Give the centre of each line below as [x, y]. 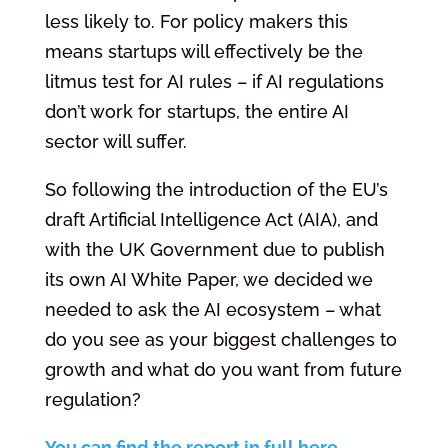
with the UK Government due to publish [214, 249]
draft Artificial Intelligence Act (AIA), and [211, 219]
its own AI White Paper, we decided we [208, 279]
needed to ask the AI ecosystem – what [212, 309]
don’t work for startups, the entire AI [196, 111]
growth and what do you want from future [223, 369]
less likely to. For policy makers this [196, 21]
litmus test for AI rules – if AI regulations [214, 81]
